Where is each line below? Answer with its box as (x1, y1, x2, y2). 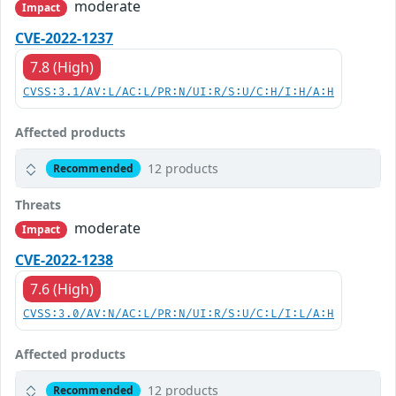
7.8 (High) (30, 57, 94, 78)
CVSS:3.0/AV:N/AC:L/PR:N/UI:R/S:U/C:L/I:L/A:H (23, 308, 334, 322)
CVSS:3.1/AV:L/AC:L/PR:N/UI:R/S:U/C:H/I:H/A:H (23, 86, 334, 100)
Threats (15, 196, 61, 214)
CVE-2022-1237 (15, 28, 113, 49)
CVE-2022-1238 (15, 250, 113, 270)
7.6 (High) (30, 279, 94, 300)
